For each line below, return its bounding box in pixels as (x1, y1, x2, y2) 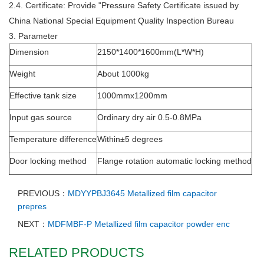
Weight (9, 69, 35, 79)
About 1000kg (97, 69, 149, 79)
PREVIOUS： (18, 189, 68, 199)
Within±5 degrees (97, 134, 163, 144)
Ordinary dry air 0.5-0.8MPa (97, 113, 202, 123)
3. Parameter (9, 31, 58, 41)
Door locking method (9, 156, 87, 166)
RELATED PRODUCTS (9, 245, 144, 260)
